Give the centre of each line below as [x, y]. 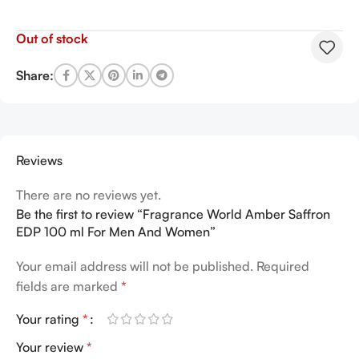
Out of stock [52, 38]
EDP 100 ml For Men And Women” [116, 232]
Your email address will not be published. [135, 266]
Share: [35, 75]
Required [283, 266]
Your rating [49, 319]
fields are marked [69, 286]
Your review [51, 347]
